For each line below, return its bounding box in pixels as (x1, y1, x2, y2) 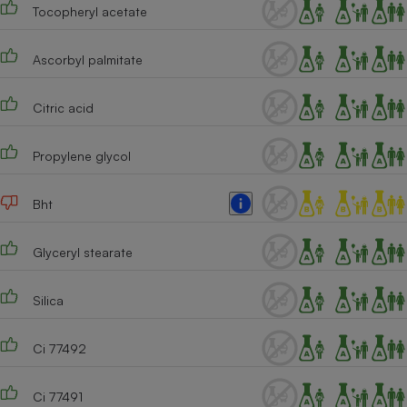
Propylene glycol (32, 147, 131, 164)
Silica (32, 292, 64, 308)
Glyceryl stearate (32, 243, 133, 260)
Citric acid (32, 99, 94, 115)
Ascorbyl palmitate (32, 51, 143, 67)
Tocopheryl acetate (32, 3, 147, 19)
